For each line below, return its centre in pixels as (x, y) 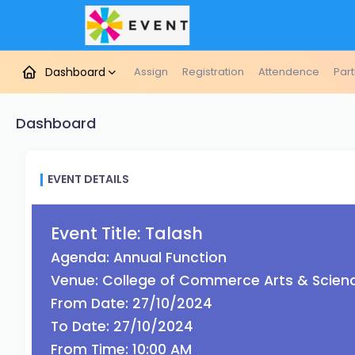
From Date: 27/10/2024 (132, 303)
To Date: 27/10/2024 (122, 326)
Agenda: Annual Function (139, 258)
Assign (151, 72)
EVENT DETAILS (88, 179)
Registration (213, 72)
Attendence (289, 72)
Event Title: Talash (127, 233)
